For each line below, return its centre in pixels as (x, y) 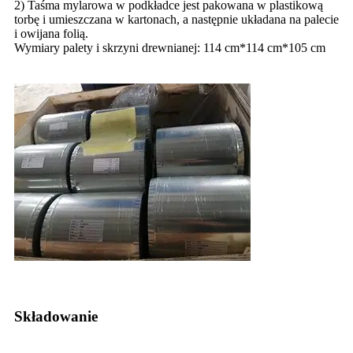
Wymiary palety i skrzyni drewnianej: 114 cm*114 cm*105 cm (170, 47)
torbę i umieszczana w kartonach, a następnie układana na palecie (176, 19)
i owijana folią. (51, 33)
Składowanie (56, 316)
